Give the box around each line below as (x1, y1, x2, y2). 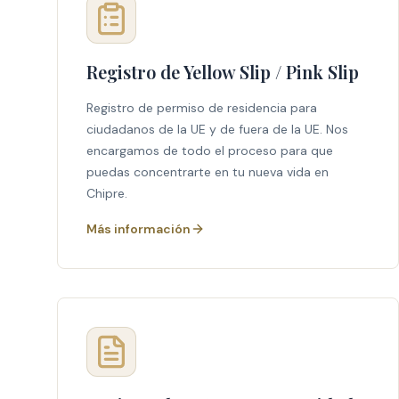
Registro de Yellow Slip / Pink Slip (86, 60, 359, 84)
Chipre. (86, 185, 127, 201)
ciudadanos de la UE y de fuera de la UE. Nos (86, 121, 348, 137)
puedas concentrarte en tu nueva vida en (86, 164, 329, 180)
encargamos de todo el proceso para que (86, 142, 333, 159)
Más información (86, 221, 191, 237)
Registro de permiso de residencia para (86, 100, 317, 116)
